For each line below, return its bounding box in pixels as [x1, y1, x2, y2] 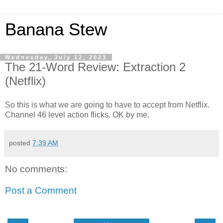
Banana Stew [5, 20, 107, 39]
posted [9, 138, 32, 147]
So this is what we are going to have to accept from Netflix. [5, 100, 210, 109]
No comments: [5, 163, 67, 174]
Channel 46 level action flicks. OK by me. [5, 110, 149, 119]
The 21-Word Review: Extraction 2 [5, 60, 186, 74]
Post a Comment [5, 185, 77, 196]
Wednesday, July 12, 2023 [5, 54, 107, 60]
